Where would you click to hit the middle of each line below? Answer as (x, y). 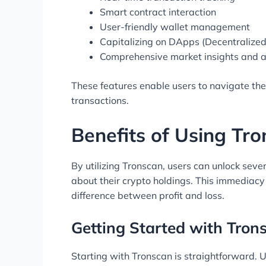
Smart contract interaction (158, 12)
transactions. (100, 100)
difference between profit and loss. (148, 196)
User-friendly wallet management (175, 26)
